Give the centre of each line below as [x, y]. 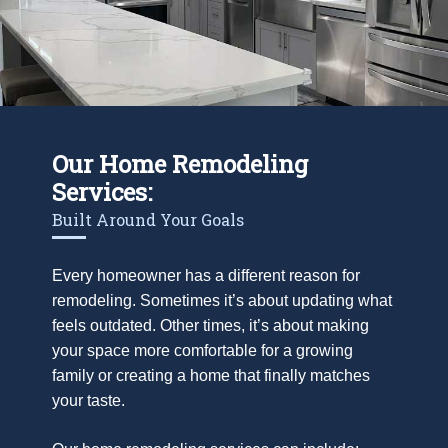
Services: [102, 191]
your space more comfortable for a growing [202, 350]
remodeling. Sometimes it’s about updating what [222, 300]
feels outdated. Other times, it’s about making [210, 325]
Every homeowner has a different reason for [206, 275]
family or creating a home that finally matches [211, 375]
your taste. [88, 400]
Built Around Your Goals [148, 219]
